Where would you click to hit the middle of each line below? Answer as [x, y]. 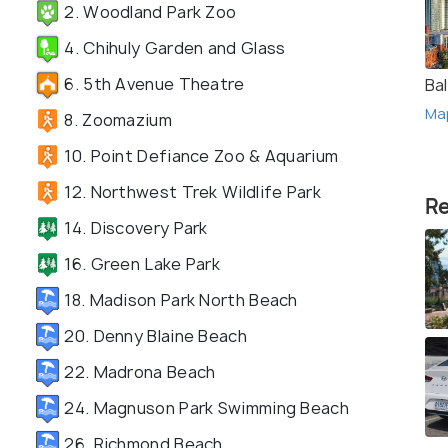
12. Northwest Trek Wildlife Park [190, 191]
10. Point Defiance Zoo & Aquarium [199, 155]
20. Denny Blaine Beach [153, 335]
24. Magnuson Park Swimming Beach [204, 407]
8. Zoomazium [116, 119]
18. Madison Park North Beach [179, 299]
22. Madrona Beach [138, 371]
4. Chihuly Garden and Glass [173, 47]
